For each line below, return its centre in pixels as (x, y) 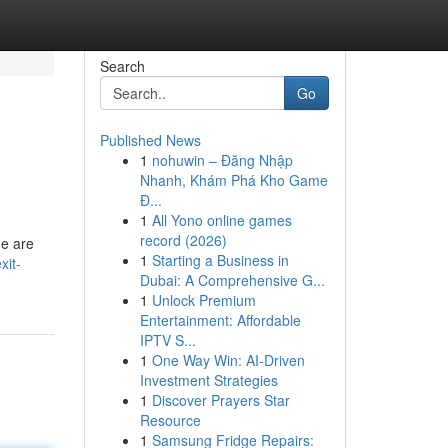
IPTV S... (167, 340)
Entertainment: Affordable (220, 320)
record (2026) (183, 240)
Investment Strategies (208, 380)
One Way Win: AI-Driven (228, 360)
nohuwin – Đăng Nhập (222, 160)
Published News (150, 140)
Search (122, 66)
